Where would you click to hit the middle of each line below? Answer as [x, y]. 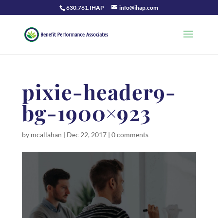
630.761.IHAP [85, 8]
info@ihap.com [139, 8]
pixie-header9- [99, 91]
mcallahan [46, 135]
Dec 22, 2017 [86, 135]
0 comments [130, 135]
